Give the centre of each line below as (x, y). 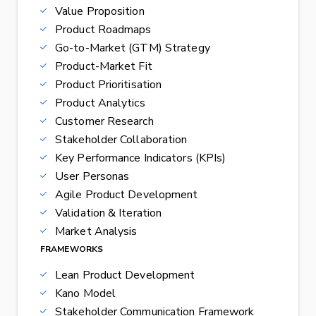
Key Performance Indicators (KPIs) (141, 158)
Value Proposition (100, 12)
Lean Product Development (125, 275)
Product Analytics (100, 103)
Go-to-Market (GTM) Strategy (133, 48)
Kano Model (85, 294)
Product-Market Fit (104, 67)
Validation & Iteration (109, 213)
